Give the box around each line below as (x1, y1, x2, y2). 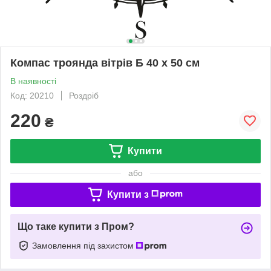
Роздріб (69, 90, 99, 100)
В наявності (10, 76, 56, 86)
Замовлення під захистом (32, 240, 136, 250)
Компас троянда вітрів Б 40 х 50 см (10, 56, 200, 69)
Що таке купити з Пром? (18, 221, 134, 232)
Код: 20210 (10, 90, 54, 100)
